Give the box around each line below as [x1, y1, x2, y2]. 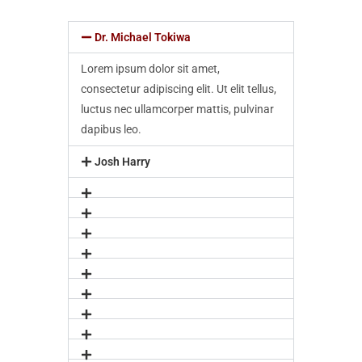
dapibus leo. [81, 123, 141, 136]
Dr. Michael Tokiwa [94, 31, 191, 44]
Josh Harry [94, 155, 150, 168]
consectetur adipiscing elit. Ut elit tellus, [81, 82, 276, 95]
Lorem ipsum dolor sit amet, [81, 62, 220, 75]
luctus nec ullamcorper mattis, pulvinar [81, 103, 274, 116]
